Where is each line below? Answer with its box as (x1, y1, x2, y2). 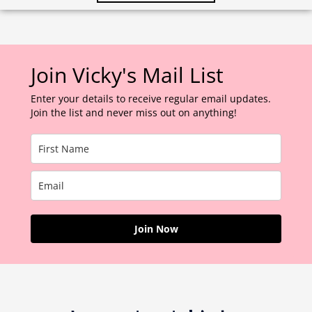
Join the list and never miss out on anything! (31, 106, 237, 120)
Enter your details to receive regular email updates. (31, 92, 271, 106)
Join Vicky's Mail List (31, 61, 224, 90)
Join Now (134, 222, 178, 236)
